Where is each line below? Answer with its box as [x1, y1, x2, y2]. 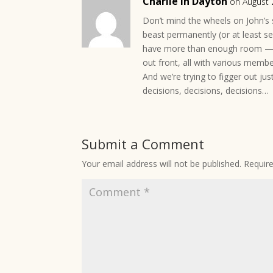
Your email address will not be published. [82, 158, 242, 169]
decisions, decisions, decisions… [143, 85, 269, 96]
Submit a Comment [82, 135, 205, 153]
